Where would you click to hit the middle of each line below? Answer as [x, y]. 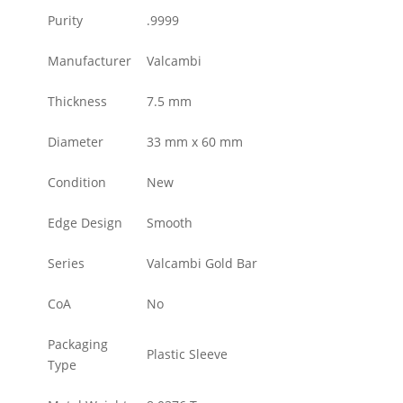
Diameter [76, 141]
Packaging [78, 344]
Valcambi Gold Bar [202, 263]
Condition [77, 182]
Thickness [77, 101]
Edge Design [85, 222]
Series [66, 263]
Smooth [170, 222]
